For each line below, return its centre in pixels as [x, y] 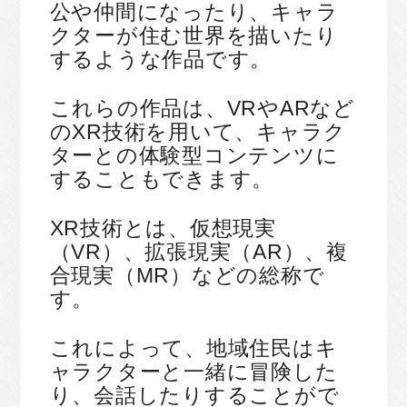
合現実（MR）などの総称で [187, 276]
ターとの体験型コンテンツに [194, 156]
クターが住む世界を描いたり [194, 36]
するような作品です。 [160, 60]
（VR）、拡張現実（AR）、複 [199, 252]
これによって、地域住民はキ [194, 348]
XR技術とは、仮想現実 [163, 228]
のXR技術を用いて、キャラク [198, 132]
